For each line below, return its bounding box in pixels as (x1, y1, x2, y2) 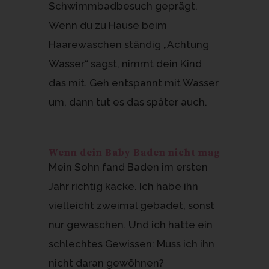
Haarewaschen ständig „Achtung (48, 38, 209, 50)
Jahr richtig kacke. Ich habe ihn (48, 180, 198, 192)
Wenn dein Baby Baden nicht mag (48, 146, 220, 159)
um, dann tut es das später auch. (48, 95, 207, 108)
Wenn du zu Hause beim (48, 19, 167, 31)
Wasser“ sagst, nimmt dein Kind (48, 57, 202, 70)
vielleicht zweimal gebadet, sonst (48, 199, 214, 211)
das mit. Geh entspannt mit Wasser (48, 76, 219, 89)
